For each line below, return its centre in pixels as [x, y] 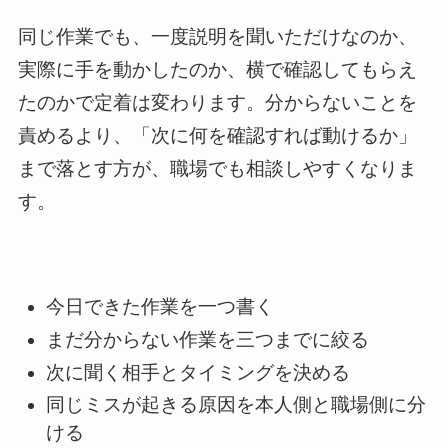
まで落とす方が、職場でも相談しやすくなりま [217, 168]
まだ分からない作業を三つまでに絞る [208, 339]
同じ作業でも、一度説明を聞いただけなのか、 [217, 36]
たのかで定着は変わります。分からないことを [217, 102]
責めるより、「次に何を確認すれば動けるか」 [217, 135]
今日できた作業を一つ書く [160, 307]
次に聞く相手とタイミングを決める [198, 372]
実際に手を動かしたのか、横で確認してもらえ [217, 69]
